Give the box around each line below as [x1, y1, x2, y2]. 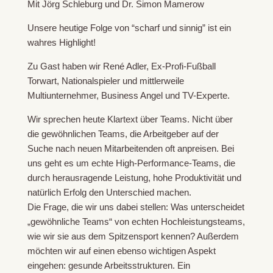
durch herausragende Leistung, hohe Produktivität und [27, 172, 241, 183]
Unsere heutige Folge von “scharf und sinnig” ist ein [27, 23, 231, 34]
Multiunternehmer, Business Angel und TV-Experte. [27, 90, 230, 101]
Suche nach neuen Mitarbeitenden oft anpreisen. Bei [27, 143, 234, 154]
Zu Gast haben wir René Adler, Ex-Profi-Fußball [27, 61, 216, 72]
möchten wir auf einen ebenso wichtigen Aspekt [27, 246, 216, 257]
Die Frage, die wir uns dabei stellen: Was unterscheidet [27, 202, 244, 213]
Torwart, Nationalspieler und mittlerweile [27, 76, 184, 87]
